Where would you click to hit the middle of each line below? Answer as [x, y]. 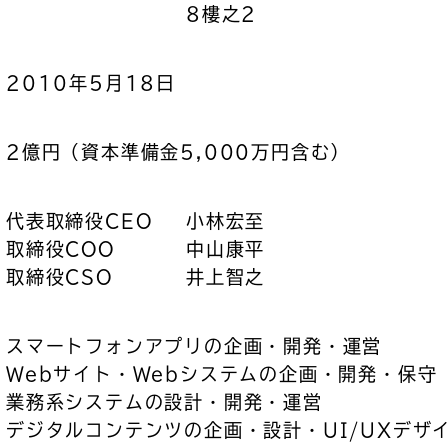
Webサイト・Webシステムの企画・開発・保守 [222, 374]
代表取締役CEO [79, 221]
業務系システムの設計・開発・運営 [164, 402]
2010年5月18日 [91, 83]
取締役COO [60, 249]
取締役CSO [59, 277]
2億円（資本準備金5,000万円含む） [178, 152]
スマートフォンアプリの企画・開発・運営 [194, 346]
